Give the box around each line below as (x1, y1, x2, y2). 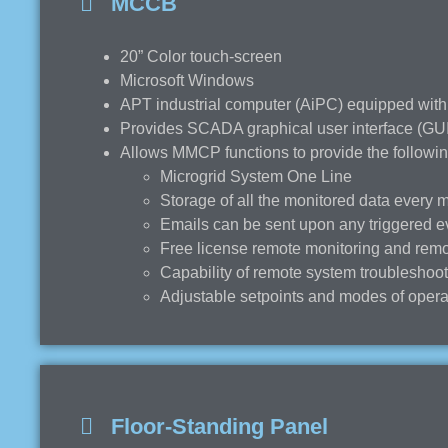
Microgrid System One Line (160, 167, 352, 185)
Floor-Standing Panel (93, 413, 328, 439)
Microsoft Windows (120, 71, 254, 89)
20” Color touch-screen (120, 47, 282, 65)
